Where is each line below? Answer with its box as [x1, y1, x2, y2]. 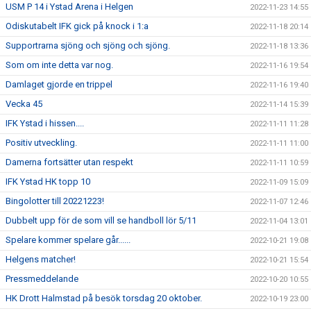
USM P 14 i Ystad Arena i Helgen [6, 1, 133, 12]
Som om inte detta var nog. [6, 60, 113, 70]
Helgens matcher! [6, 254, 76, 264]
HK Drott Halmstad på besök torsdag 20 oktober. [6, 293, 202, 303]
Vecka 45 [6, 99, 42, 109]
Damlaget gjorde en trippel [6, 79, 112, 90]
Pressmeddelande [6, 274, 78, 284]
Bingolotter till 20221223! [6, 196, 104, 206]
